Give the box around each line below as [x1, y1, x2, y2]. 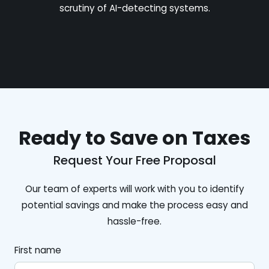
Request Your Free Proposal [53, 151, 216, 169]
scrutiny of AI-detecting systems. [59, 1, 210, 14]
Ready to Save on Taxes [19, 124, 250, 151]
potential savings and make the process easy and [21, 198, 248, 211]
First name [14, 243, 61, 256]
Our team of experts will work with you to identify [25, 182, 244, 195]
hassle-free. [107, 214, 162, 228]
